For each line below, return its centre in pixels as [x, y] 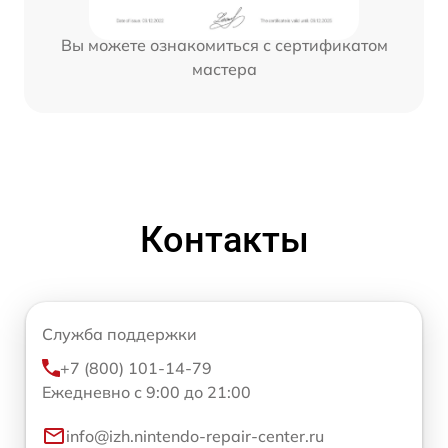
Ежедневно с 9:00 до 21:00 [146, 392]
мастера [224, 68]
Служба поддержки [119, 334]
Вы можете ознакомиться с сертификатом [224, 44]
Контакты [224, 240]
